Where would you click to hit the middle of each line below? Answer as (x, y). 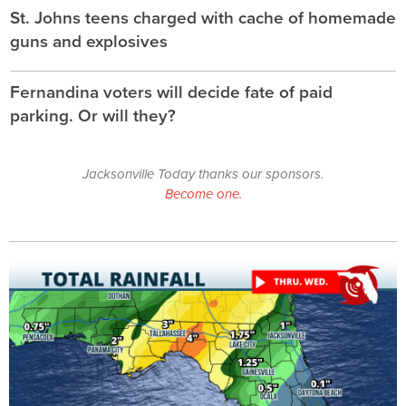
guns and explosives (89, 42)
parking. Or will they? (93, 116)
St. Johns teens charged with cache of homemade (203, 18)
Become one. (203, 194)
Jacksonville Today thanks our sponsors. (203, 174)
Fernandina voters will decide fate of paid (171, 92)
